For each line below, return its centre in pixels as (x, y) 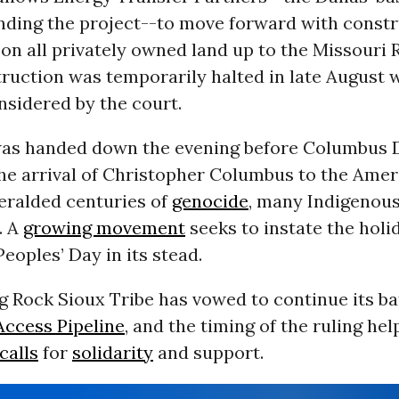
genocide (210, 201)
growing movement (104, 228)
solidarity (112, 352)
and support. (208, 352)
